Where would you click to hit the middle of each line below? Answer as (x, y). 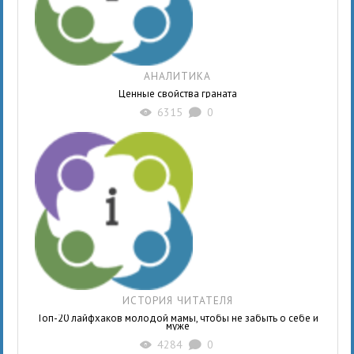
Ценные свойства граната (177, 93)
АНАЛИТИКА (178, 75)
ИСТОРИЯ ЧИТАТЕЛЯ (177, 300)
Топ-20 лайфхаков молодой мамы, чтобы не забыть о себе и (178, 318)
